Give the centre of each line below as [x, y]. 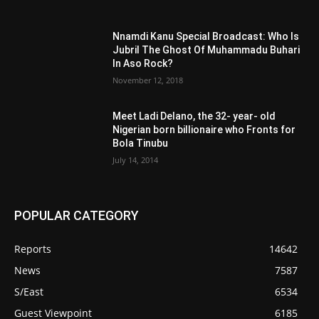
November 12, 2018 [148, 80]
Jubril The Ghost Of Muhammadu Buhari [206, 50]
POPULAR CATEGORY [77, 216]
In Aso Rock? [143, 64]
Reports [33, 249]
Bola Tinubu [141, 143]
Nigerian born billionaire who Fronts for [204, 129]
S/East [29, 292]
